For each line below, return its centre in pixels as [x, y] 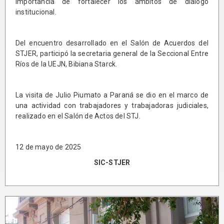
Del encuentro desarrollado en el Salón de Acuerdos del [112, 43]
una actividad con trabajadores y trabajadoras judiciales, [112, 105]
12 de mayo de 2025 [48, 147]
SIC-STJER [112, 162]
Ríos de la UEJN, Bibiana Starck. [66, 64]
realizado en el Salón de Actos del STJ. [78, 116]
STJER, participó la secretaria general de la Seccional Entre [112, 53]
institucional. [36, 12]
